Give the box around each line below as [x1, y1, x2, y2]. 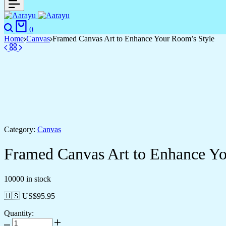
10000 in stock [4, 174, 51, 183]
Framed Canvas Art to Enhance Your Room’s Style [52, 34, 214, 43]
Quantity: [4, 208, 34, 217]
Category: [4, 125, 35, 134]
